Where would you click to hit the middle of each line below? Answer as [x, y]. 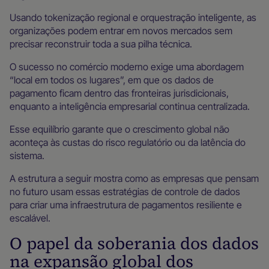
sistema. [27, 156]
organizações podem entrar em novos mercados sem [121, 31]
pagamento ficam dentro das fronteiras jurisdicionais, [119, 93]
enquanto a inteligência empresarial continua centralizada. [130, 106]
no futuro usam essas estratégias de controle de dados [125, 192]
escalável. [30, 218]
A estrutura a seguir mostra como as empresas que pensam [134, 178]
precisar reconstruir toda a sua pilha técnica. [101, 44]
